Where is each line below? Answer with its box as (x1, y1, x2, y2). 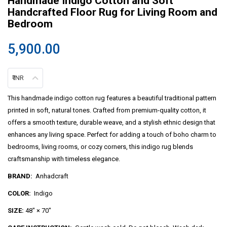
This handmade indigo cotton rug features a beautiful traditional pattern (8, 94, 216, 102)
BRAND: (8, 172, 32, 180)
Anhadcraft (32, 172, 68, 180)
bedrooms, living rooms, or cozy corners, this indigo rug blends (8, 142, 193, 150)
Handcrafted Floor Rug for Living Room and (8, 5, 217, 18)
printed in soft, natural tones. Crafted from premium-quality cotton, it (8, 106, 206, 114)
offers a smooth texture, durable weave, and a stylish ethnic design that (8, 118, 215, 126)
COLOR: (8, 189, 31, 197)
